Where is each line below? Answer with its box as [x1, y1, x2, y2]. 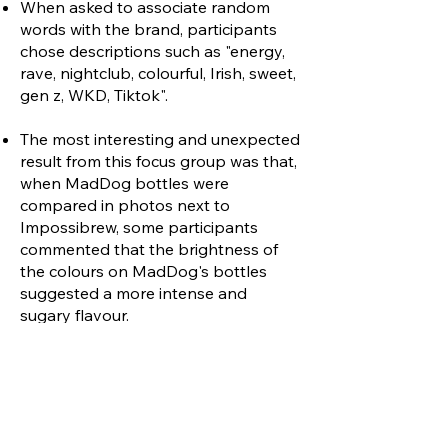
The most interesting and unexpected [20, 129, 300, 150]
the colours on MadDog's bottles [20, 261, 267, 282]
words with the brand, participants [20, 19, 277, 40]
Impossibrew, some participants [20, 217, 258, 238]
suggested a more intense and [20, 283, 247, 304]
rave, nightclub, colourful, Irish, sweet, [20, 63, 296, 84]
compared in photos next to [20, 195, 230, 216]
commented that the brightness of [20, 239, 278, 260]
